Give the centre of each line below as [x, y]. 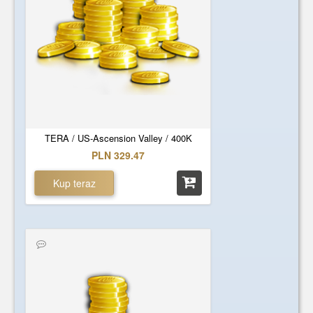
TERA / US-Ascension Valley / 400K [118, 138]
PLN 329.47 [118, 155]
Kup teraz [74, 183]
